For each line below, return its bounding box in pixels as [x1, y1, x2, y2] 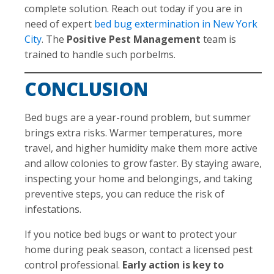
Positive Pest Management [64, 32, 201, 46]
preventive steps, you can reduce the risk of [24, 187, 224, 201]
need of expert [24, 17, 94, 31]
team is [201, 32, 236, 46]
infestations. [24, 202, 81, 216]
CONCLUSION [24, 76, 148, 102]
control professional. [24, 257, 122, 272]
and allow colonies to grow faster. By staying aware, [24, 156, 262, 170]
